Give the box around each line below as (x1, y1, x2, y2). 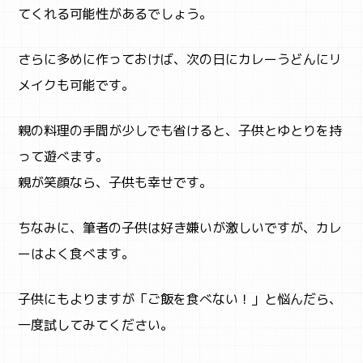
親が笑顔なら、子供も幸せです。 (18, 173, 213, 191)
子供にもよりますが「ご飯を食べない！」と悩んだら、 (18, 289, 343, 308)
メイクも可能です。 (18, 75, 135, 94)
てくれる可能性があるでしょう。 (18, 4, 213, 23)
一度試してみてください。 (18, 315, 174, 334)
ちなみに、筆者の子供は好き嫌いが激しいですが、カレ (18, 218, 343, 237)
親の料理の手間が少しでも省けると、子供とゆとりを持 (18, 121, 343, 139)
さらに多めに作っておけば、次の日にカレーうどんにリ (18, 49, 343, 68)
